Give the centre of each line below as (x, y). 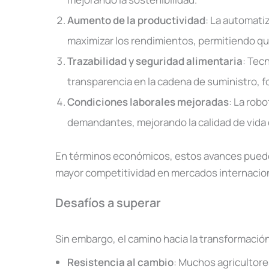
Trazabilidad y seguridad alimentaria (155, 61)
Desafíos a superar (108, 203)
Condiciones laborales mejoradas (148, 101)
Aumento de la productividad (136, 20)
